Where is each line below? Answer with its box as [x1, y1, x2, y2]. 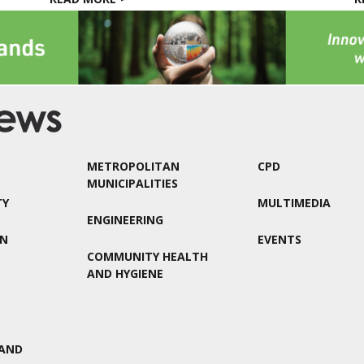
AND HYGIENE [86, 266, 163, 282]
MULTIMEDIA [258, 195, 331, 211]
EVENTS [258, 232, 302, 248]
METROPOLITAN [86, 158, 180, 175]
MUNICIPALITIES [86, 175, 178, 192]
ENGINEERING [86, 212, 163, 228]
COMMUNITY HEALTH [86, 249, 208, 265]
